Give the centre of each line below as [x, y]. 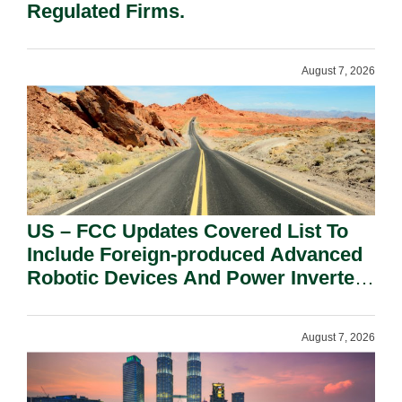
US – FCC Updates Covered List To [188, 232]
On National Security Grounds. [168, 301]
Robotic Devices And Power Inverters [200, 278]
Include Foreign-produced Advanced [195, 255]
